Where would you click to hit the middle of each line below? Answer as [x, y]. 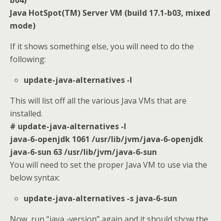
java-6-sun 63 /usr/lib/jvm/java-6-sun [83, 152]
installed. [26, 113]
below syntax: [35, 177]
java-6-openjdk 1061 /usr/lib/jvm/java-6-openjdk [107, 139]
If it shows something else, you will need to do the [102, 46]
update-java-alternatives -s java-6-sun [101, 198]
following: [28, 59]
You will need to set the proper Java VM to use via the [109, 165]
